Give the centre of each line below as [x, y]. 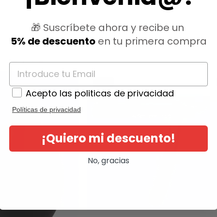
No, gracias [108, 160]
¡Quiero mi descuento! [108, 138]
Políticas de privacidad [46, 109]
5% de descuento [53, 41]
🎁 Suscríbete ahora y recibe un [108, 27]
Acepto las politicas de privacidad [100, 93]
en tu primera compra [151, 41]
